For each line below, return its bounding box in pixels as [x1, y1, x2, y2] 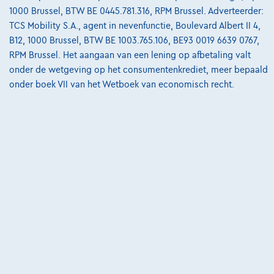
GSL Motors [117, 12, 157, 21]
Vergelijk [34, 37, 70, 48]
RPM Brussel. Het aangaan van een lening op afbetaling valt [9, 50, 251, 61]
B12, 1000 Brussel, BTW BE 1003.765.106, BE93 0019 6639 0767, [9, 35, 259, 46]
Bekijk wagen [110, 56, 164, 66]
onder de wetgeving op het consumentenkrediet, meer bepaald [9, 65, 268, 75]
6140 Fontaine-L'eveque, [29, 12, 117, 21]
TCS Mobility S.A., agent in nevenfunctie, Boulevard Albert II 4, [9, 21, 261, 31]
